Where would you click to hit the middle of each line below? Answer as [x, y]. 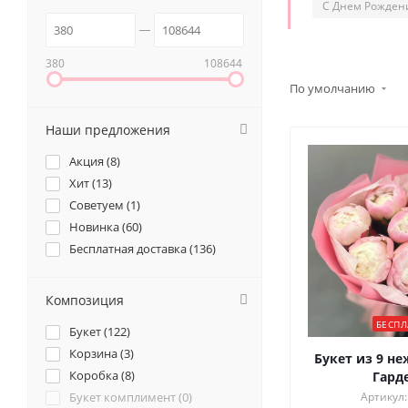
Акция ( [90, 162]
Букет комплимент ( [126, 398]
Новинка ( [97, 227]
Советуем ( [100, 205]
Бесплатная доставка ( [131, 249]
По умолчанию [334, 89]
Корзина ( [97, 354]
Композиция [85, 301]
